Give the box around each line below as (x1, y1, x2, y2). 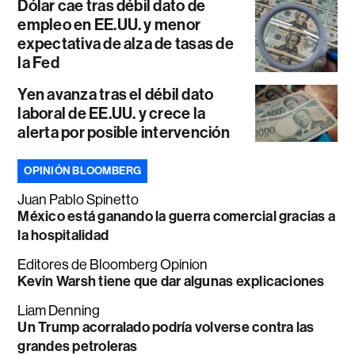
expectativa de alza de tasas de (17, 34, 234, 53)
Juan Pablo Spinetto (17, 192, 139, 208)
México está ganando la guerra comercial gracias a (17, 208, 336, 225)
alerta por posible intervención (17, 123, 230, 142)
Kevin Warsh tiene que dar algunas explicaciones (17, 273, 325, 290)
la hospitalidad (17, 227, 109, 244)
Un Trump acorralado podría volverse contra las (17, 319, 315, 336)
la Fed (17, 53, 59, 72)
